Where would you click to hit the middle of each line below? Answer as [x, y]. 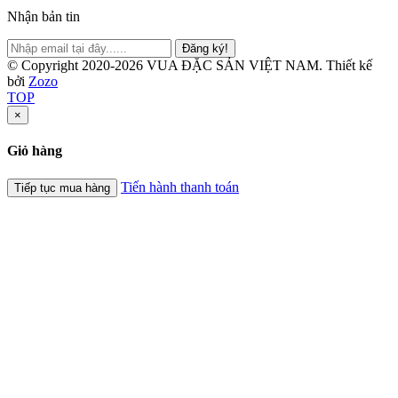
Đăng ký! [205, 49]
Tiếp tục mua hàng [62, 187]
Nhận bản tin [44, 17]
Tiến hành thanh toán [180, 187]
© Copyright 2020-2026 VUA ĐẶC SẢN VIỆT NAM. [167, 66]
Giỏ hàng [35, 151]
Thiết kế [349, 66]
